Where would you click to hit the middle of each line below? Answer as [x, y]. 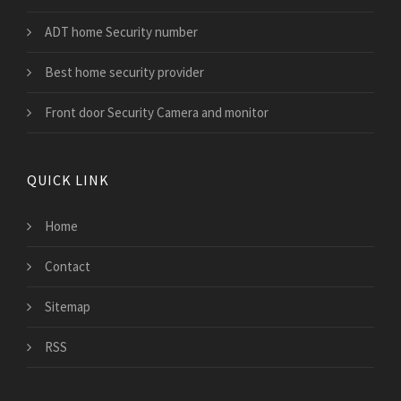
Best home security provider [124, 73]
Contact [68, 267]
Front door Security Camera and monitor [157, 113]
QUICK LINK [68, 180]
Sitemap [68, 307]
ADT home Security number [121, 32]
